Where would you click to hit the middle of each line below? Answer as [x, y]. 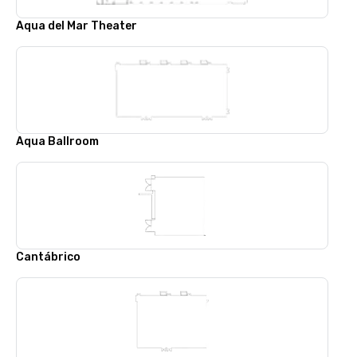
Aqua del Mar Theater [76, 26]
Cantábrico [48, 257]
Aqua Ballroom [57, 141]
